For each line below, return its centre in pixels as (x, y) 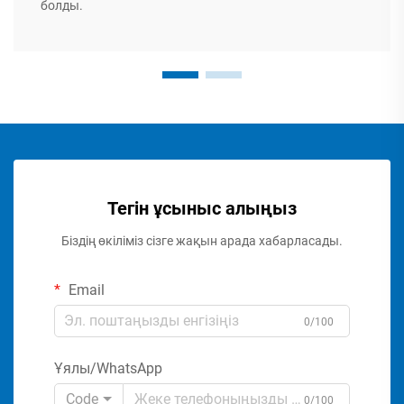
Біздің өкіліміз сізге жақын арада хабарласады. (202, 240)
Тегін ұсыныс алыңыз (202, 208)
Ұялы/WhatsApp (108, 368)
